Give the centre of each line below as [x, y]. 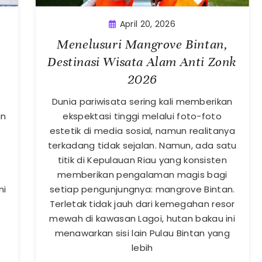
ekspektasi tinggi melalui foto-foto [142, 116]
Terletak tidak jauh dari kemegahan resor [142, 204]
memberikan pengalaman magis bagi [142, 174]
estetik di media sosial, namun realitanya [142, 130]
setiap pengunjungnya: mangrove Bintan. [142, 189]
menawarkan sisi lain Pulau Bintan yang [142, 233]
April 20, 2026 [147, 24]
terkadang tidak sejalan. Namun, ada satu [142, 145]
